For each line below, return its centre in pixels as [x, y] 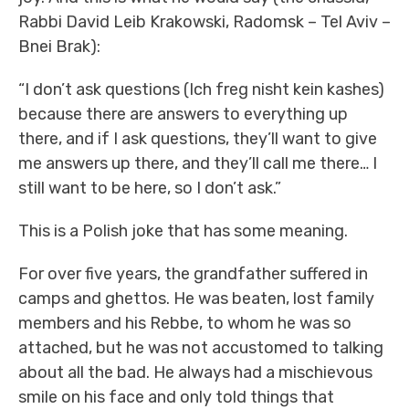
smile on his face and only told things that [176, 397]
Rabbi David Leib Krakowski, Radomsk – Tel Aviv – [204, 22]
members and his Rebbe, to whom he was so [185, 323]
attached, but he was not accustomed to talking [201, 348]
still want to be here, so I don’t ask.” [150, 188]
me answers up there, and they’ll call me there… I [198, 163]
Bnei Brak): [59, 47]
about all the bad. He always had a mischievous [195, 372]
